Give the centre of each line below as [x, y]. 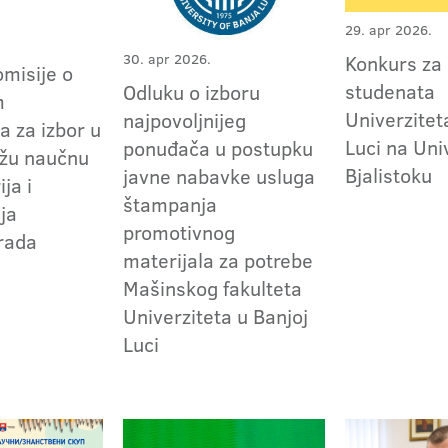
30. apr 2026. [167, 58]
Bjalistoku [389, 175]
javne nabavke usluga [219, 175]
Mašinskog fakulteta [213, 287]
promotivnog [179, 231]
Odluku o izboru [192, 91]
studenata [390, 91]
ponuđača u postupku [218, 147]
